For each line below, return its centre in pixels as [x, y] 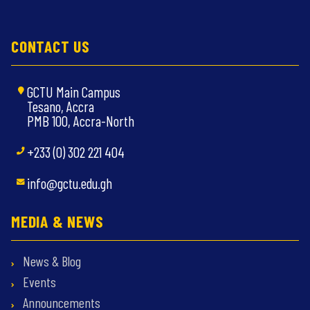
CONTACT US [51, 46]
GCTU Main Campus [74, 91]
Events [38, 281]
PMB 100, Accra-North [81, 120]
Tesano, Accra [61, 106]
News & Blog [51, 261]
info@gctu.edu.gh [70, 183]
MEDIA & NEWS [57, 221]
